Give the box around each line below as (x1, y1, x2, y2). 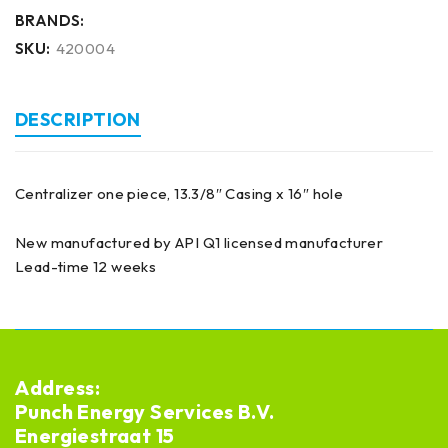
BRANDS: (15, 11, 85, 30)
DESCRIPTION (15, 108, 141, 131)
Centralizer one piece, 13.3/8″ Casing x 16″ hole (15, 184, 344, 203)
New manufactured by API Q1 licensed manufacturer (15, 233, 384, 252)
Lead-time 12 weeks (15, 257, 157, 276)
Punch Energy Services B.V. (15, 399, 275, 424)
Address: (15, 375, 105, 400)
